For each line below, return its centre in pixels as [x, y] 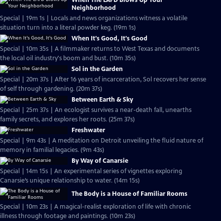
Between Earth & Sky [102, 100]
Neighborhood [94, 8]
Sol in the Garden [97, 69]
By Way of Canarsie [100, 161]
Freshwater [88, 130]
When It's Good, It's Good [110, 38]
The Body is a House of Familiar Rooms [129, 194]
